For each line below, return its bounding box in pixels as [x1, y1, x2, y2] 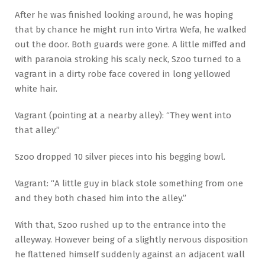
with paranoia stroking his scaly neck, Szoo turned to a [15, 53, 241, 64]
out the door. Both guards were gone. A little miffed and [15, 38, 246, 50]
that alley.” [15, 124, 60, 135]
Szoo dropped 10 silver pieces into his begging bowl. [15, 151, 225, 162]
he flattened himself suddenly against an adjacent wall [15, 248, 245, 260]
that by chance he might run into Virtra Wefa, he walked [15, 24, 247, 35]
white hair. [15, 83, 57, 94]
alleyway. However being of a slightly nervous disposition [15, 234, 248, 245]
